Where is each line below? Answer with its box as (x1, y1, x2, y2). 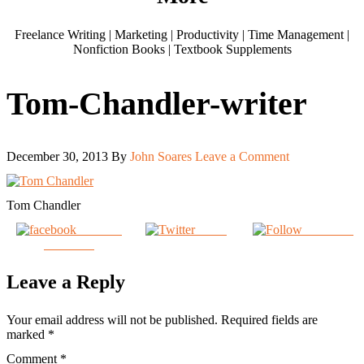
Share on (76, 222, 122, 236)
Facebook (44, 236, 94, 251)
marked (6, 327, 48, 341)
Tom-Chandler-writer (6, 84, 307, 122)
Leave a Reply (6, 271, 125, 292)
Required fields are (221, 312, 318, 327)
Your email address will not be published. (6, 312, 218, 327)
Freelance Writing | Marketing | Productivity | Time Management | (15, 28, 349, 42)
